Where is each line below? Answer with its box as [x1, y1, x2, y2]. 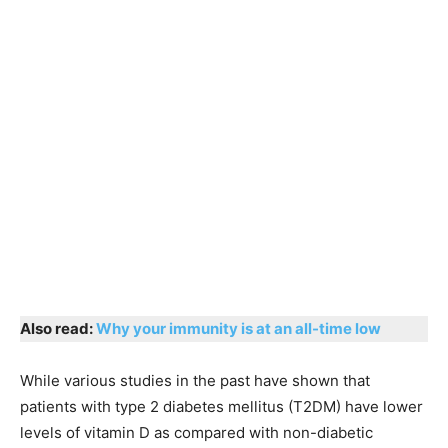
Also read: [20, 318, 96, 338]
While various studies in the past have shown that [20, 370, 370, 390]
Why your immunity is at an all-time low [96, 318, 381, 338]
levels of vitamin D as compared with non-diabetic [20, 422, 373, 442]
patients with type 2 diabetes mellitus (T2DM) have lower [20, 396, 423, 416]
